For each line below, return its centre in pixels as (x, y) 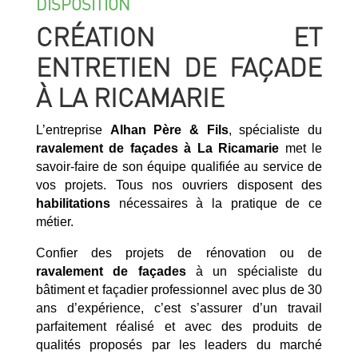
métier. (54, 221)
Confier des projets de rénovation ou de (179, 253)
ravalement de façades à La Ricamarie (157, 148)
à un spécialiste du (254, 271)
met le (301, 148)
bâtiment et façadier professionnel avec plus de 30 (179, 289)
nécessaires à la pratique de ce (216, 203)
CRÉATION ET (179, 36)
